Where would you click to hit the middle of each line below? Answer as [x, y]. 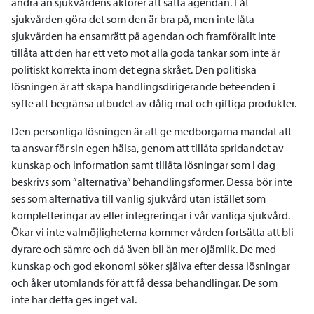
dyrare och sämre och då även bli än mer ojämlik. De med [144, 249]
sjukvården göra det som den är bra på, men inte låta [133, 19]
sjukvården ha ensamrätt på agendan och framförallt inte [144, 36]
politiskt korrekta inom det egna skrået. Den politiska [134, 69]
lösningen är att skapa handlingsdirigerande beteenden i [143, 86]
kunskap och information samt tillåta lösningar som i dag [143, 165]
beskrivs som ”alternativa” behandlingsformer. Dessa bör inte [152, 182]
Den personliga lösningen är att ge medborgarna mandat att [151, 131]
